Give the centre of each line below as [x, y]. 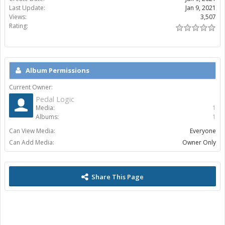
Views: [18, 17]
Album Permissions [58, 70]
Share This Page [118, 177]
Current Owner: [31, 87]
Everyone [203, 131]
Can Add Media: [32, 142]
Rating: [19, 26]
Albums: [47, 117]
